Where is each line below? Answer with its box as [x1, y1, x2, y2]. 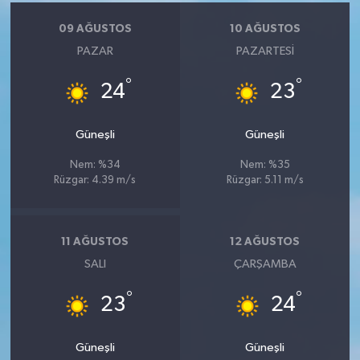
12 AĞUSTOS [230, 236, 301, 248]
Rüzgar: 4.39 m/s [54, 174, 137, 186]
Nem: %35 [239, 159, 290, 170]
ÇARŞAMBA [233, 257, 297, 270]
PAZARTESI [235, 44, 294, 57]
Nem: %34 [69, 159, 121, 170]
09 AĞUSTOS [58, 23, 132, 35]
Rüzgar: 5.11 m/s [226, 174, 304, 186]
